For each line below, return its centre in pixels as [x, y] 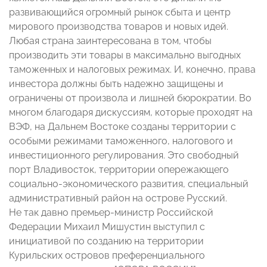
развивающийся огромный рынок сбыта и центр [120, 13]
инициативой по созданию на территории [106, 241]
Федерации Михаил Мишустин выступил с [107, 227]
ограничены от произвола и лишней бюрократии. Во [130, 98]
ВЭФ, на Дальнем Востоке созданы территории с [122, 127]
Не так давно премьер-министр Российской [111, 213]
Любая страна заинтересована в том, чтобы [110, 41]
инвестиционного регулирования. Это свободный [124, 156]
